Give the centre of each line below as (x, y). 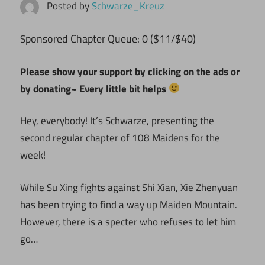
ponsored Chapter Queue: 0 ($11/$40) (112, 39)
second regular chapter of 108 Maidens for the (120, 138)
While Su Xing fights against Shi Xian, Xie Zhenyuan (129, 187)
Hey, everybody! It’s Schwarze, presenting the (117, 121)
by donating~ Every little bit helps (94, 88)
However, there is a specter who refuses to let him (128, 222)
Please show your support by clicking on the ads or (130, 71)
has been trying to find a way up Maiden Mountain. (129, 204)
